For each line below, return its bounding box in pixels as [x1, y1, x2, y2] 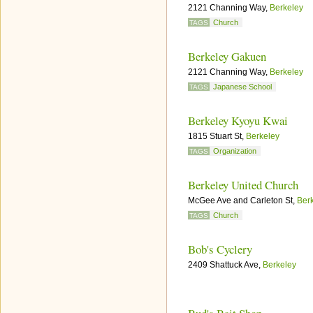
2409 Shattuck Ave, [188, 260, 263, 270]
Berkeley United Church [188, 177, 298, 193]
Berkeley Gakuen [188, 48, 266, 64]
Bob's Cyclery [188, 241, 252, 257]
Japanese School [213, 82, 272, 91]
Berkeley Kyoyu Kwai [188, 112, 288, 129]
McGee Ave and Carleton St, [188, 196, 297, 205]
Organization [213, 147, 256, 155]
